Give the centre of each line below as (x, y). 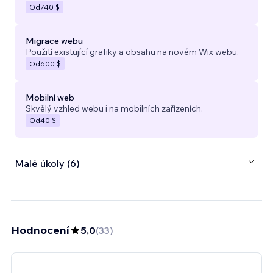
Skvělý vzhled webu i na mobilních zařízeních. (114, 108)
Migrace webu (54, 41)
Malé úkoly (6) (47, 164)
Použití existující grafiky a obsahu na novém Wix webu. (132, 51)
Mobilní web (50, 97)
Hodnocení (40, 230)
